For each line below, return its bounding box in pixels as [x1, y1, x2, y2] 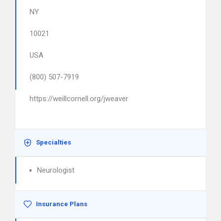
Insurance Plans [36, 200, 87, 208]
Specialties [36, 139, 71, 146]
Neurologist [37, 166, 74, 175]
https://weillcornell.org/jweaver [30, 94, 128, 103]
